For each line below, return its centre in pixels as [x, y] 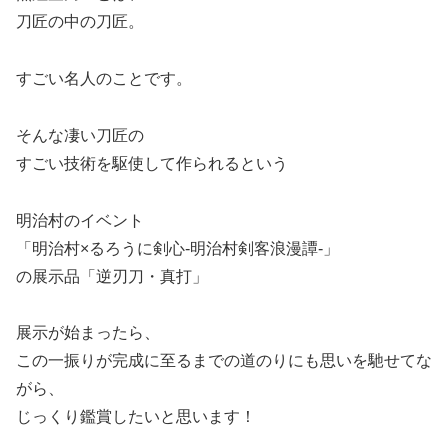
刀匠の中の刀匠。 [80, 22]
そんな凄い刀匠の [80, 135]
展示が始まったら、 [88, 333]
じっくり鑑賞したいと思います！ [136, 417]
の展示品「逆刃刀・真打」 [112, 276]
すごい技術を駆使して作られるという [152, 163]
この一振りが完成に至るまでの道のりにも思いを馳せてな [224, 361]
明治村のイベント [80, 220]
